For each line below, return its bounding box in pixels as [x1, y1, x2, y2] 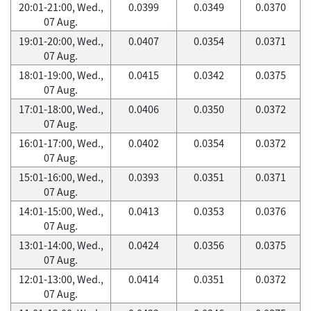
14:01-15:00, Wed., [18, 203, 103, 219]
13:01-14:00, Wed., [18, 237, 103, 253]
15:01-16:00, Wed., [18, 169, 103, 185]
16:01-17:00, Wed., [18, 135, 103, 151]
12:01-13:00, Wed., [18, 271, 103, 287]
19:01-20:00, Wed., [18, 33, 103, 49]
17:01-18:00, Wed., [18, 101, 103, 117]
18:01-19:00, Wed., [18, 67, 103, 83]
